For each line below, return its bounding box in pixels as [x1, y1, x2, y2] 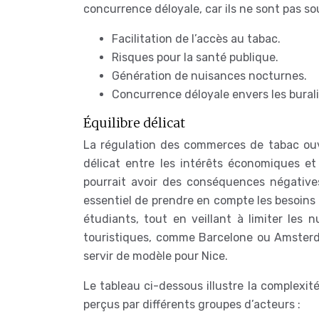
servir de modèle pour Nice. [83, 249, 228, 263]
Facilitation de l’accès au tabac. [112, 32, 281, 46]
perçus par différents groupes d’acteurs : [83, 298, 300, 311]
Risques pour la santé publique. [112, 51, 278, 64]
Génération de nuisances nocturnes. [112, 69, 307, 83]
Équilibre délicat [83, 115, 185, 131]
